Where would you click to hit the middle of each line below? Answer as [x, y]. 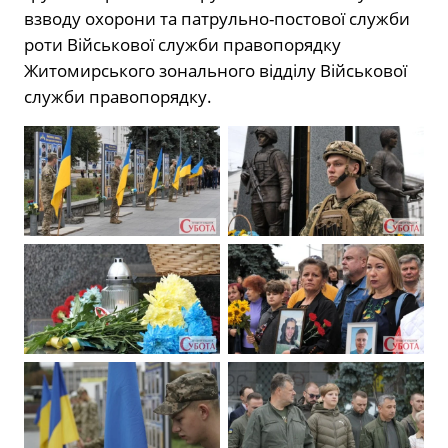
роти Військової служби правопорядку [182, 44]
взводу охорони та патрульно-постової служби [217, 18]
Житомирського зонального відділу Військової [215, 70]
